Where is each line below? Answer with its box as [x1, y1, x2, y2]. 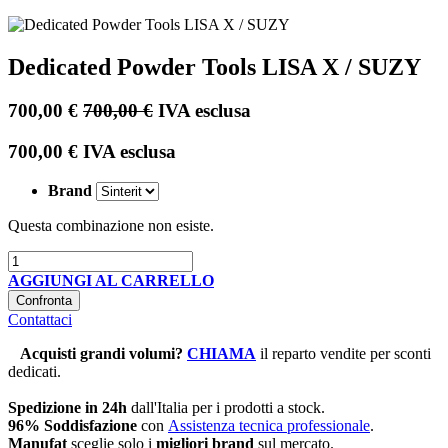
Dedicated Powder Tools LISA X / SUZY [8, 53, 421, 80]
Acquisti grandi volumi [8, 344, 175, 362]
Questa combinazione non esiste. [8, 216, 214, 234]
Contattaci [8, 310, 72, 328]
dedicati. [8, 362, 61, 380]
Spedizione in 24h [8, 398, 127, 416]
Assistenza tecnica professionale [168, 416, 370, 434]
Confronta [16, 292, 72, 308]
